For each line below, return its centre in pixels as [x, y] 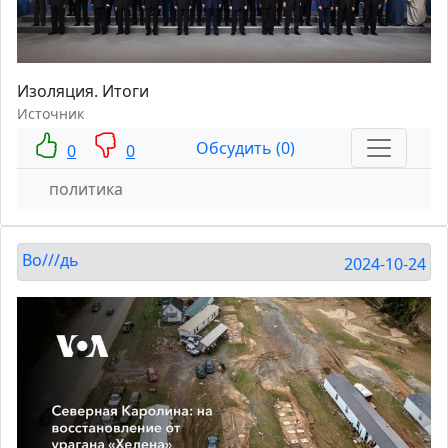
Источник [50, 114]
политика [86, 189]
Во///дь [50, 260]
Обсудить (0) [245, 148]
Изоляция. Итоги [83, 91]
